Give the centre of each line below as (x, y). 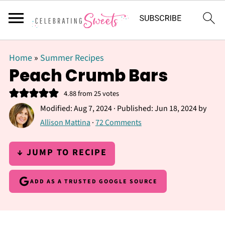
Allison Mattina (65, 123)
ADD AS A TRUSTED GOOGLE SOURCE (94, 181)
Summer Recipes (72, 58)
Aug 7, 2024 (93, 108)
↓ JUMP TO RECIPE (62, 152)
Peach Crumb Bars (88, 76)
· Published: (133, 108)
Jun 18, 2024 (176, 108)
